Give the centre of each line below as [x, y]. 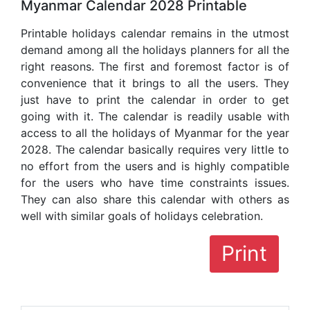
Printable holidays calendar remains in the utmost [155, 34]
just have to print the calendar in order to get [155, 100]
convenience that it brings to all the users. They [155, 83]
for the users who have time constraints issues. [155, 183]
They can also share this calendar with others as [155, 200]
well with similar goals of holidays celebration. [142, 216]
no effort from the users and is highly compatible [155, 166]
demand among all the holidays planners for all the [155, 50]
